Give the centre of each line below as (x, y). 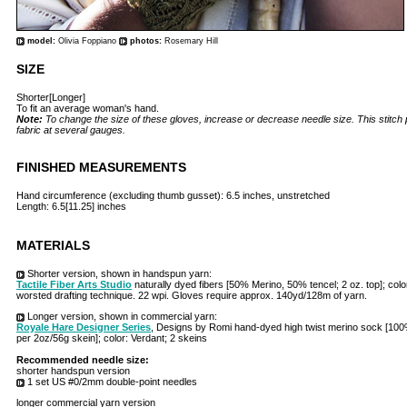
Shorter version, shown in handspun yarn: (118, 273)
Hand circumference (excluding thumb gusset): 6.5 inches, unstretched (173, 195)
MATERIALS (53, 245)
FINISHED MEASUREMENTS (101, 167)
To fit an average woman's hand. (88, 108)
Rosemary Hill (191, 41)
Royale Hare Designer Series (84, 327)
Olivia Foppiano (89, 41)
